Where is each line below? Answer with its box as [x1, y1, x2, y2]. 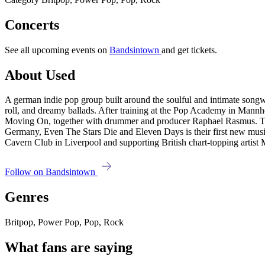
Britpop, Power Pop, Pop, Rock [5, 217, 124, 228]
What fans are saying [5, 240, 132, 256]
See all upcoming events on [5, 44, 109, 55]
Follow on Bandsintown [5, 167, 98, 177]
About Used [5, 67, 75, 83]
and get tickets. [161, 44, 217, 55]
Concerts [5, 17, 59, 33]
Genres [5, 189, 49, 205]
